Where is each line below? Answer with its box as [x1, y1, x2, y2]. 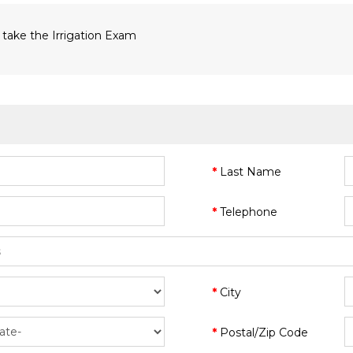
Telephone [220, 205, 277, 219]
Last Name [220, 165, 281, 179]
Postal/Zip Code [220, 325, 308, 340]
